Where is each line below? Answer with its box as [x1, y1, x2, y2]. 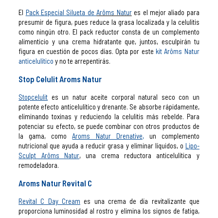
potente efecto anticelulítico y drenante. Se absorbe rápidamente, [18, 102, 200, 111]
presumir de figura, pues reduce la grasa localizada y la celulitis [18, 17, 200, 26]
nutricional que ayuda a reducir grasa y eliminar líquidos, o [18, 141, 185, 150]
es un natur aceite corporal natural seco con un [51, 92, 200, 101]
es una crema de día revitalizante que [80, 196, 200, 205]
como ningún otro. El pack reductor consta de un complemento [18, 27, 200, 36]
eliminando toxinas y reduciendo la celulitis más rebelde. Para [18, 111, 200, 121]
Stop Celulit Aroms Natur [18, 73, 102, 84]
